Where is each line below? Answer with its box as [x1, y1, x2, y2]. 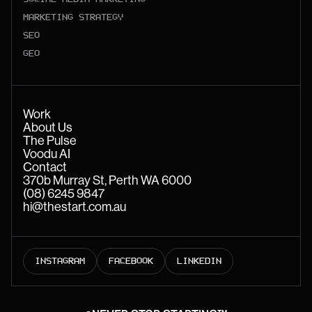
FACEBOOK [109, 255, 153, 266]
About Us [23, 120, 72, 134]
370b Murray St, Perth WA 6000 [23, 173, 192, 187]
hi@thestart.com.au [23, 199, 126, 214]
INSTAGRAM [35, 255, 85, 266]
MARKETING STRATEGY [23, 11, 123, 22]
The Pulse [23, 133, 77, 148]
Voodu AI [23, 146, 70, 161]
